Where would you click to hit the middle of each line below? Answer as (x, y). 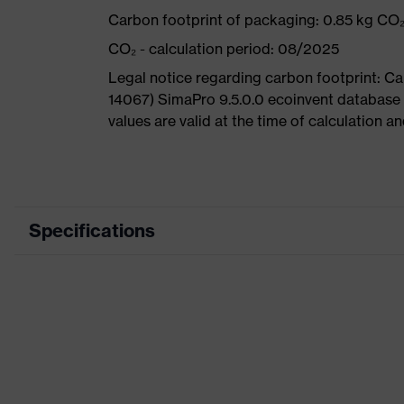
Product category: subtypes (186, 358)
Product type (141, 317)
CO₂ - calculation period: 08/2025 (224, 49)
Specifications (92, 230)
